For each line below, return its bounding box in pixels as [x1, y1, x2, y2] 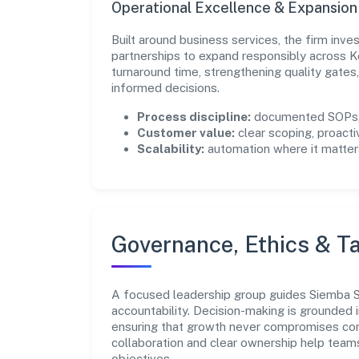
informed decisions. [111, 80, 220, 95]
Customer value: [137, 125, 235, 139]
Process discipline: [137, 109, 251, 123]
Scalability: [137, 141, 204, 155]
